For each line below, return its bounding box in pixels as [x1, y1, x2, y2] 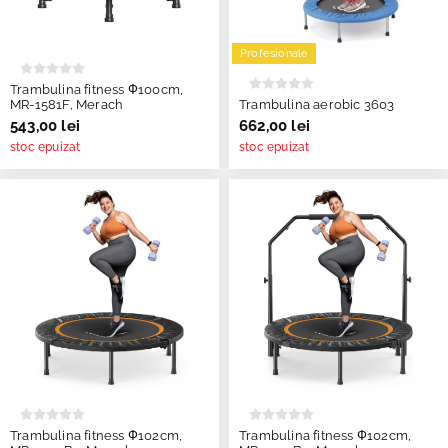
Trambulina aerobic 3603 [239, 96, 395, 112]
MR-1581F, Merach [10, 96, 124, 112]
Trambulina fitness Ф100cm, [10, 81, 184, 97]
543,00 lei [10, 116, 80, 135]
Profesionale [240, 46, 309, 60]
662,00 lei [239, 116, 310, 135]
